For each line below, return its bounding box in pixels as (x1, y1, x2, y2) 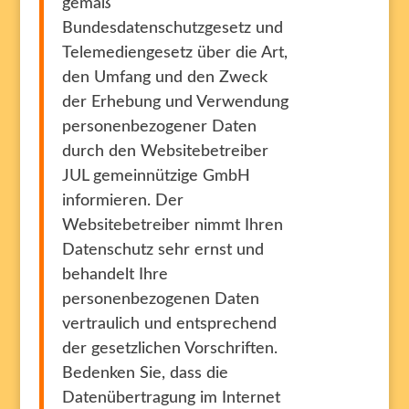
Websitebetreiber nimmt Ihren (61, 217, 283, 234)
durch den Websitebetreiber (61, 143, 268, 160)
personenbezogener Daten (61, 119, 257, 135)
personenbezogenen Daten (61, 291, 259, 308)
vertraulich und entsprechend (61, 316, 277, 332)
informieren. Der (61, 193, 184, 209)
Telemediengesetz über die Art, (61, 45, 288, 61)
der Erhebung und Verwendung (61, 94, 288, 110)
